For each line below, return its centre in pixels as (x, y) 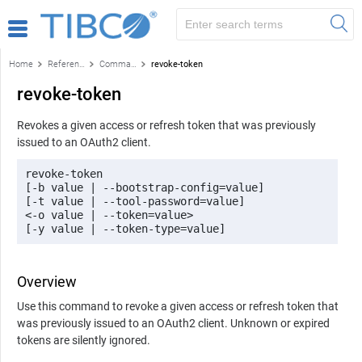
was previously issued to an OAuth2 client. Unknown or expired (173, 323)
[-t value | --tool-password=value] (138, 201)
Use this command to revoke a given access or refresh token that (178, 306)
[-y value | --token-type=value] (125, 228)
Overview (47, 281)
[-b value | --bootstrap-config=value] (148, 187)
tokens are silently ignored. (84, 340)
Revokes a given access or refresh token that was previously (166, 125)
